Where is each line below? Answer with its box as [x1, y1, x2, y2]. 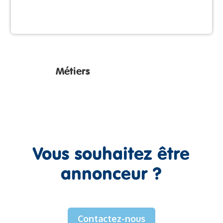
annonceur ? [61, 162, 162, 184]
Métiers [56, 64, 91, 77]
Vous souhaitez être [33, 142, 190, 164]
